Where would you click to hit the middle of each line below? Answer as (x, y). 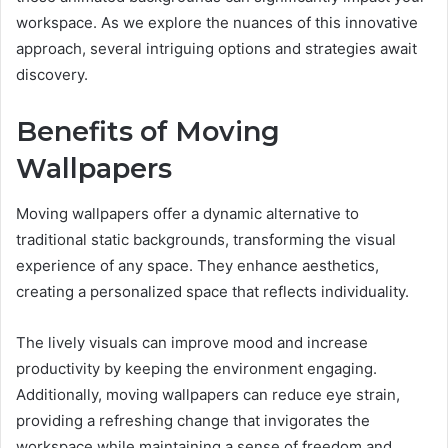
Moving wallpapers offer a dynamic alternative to (187, 213)
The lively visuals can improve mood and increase (192, 342)
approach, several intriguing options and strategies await (216, 49)
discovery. (52, 75)
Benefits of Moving (148, 132)
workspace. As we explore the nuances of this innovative (217, 23)
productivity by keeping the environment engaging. (196, 368)
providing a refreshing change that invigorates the (193, 420)
